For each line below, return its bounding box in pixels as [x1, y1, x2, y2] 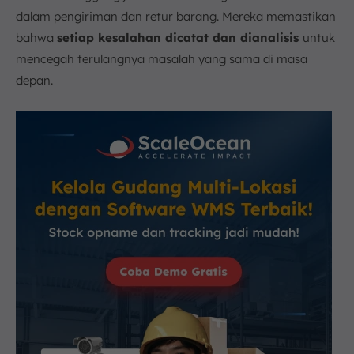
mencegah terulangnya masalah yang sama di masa [16, 51, 307, 66]
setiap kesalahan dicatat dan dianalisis [57, 29, 303, 45]
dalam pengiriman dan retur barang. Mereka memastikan [16, 8, 336, 24]
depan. [16, 72, 53, 88]
